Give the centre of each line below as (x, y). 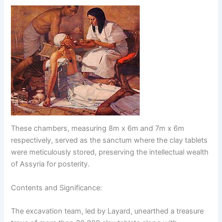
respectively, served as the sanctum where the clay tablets (110, 140)
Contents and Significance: (57, 188)
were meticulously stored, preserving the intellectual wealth (110, 152)
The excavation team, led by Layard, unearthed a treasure (108, 211)
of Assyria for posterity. (51, 164)
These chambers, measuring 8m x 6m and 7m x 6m (98, 129)
